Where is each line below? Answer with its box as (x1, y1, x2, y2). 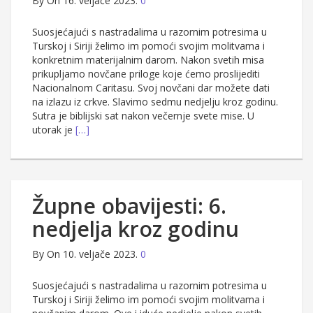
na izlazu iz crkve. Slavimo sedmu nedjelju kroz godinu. (32, 95, 278, 109)
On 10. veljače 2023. (47, 247, 138, 261)
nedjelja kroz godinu (32, 214, 239, 244)
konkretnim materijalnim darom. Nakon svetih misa (32, 53, 264, 67)
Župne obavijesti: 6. (32, 191, 226, 221)
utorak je (32, 123, 75, 137)
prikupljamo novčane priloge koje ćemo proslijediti (32, 67, 260, 81)
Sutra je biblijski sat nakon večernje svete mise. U (32, 109, 254, 123)
